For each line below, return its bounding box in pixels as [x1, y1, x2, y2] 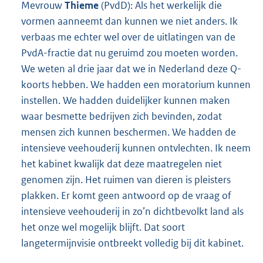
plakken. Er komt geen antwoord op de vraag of [21, 189, 231, 203]
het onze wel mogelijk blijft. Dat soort [21, 221, 185, 234]
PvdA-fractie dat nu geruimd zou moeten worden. [21, 46, 238, 60]
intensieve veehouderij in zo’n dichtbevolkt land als [21, 205, 244, 218]
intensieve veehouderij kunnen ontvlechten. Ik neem [21, 141, 251, 155]
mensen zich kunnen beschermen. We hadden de [21, 126, 236, 139]
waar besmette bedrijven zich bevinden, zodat [21, 110, 222, 123]
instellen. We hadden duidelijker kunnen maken [21, 94, 230, 107]
